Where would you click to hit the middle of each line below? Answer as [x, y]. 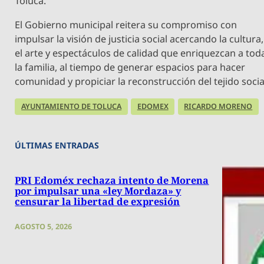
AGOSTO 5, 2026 [44, 226]
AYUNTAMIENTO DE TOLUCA [72, 107]
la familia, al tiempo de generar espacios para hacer [130, 67]
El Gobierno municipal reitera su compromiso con [126, 24]
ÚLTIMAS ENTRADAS [57, 145]
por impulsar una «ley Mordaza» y [98, 191]
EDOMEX [153, 107]
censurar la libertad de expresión [98, 201]
